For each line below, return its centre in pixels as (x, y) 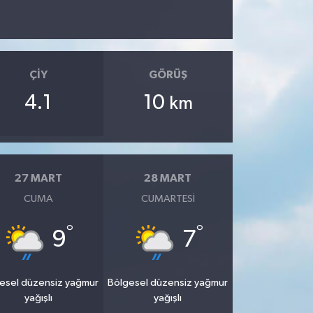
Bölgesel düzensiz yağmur (168, 282)
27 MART (38, 179)
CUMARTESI (168, 198)
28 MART (168, 179)
